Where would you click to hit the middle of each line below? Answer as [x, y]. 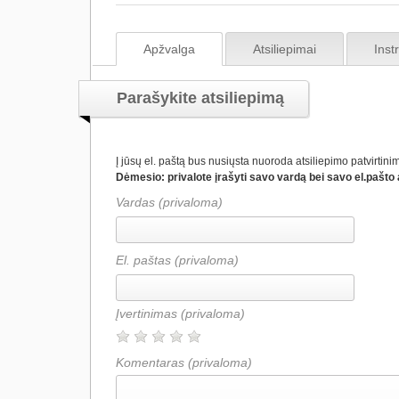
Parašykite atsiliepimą [200, 98]
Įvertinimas [148, 313]
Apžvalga [169, 49]
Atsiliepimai [285, 49]
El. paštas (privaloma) [177, 260]
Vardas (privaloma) [169, 202]
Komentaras [152, 362]
